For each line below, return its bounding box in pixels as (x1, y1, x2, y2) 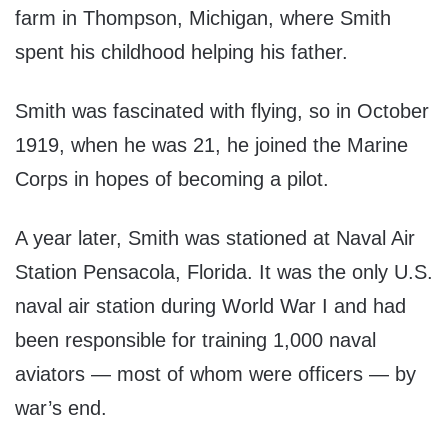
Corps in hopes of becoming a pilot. (15, 168, 329, 191)
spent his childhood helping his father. (15, 41, 348, 64)
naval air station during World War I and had (15, 295, 406, 318)
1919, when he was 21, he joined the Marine (15, 134, 408, 157)
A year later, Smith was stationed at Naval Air (15, 227, 415, 250)
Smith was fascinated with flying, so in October (15, 100, 429, 123)
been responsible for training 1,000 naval (15, 329, 376, 352)
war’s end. (15, 397, 107, 420)
